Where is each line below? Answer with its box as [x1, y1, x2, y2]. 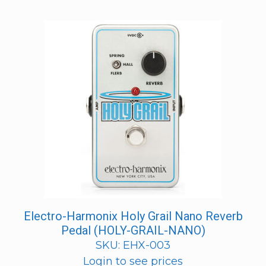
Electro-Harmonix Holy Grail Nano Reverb [23, 208, 243, 223]
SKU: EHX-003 [96, 238, 170, 252]
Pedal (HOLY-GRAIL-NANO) [61, 223, 205, 237]
